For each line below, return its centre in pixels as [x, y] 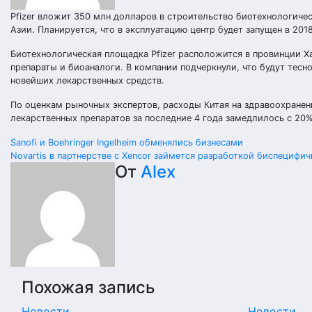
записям [56, 201]
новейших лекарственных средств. [87, 80]
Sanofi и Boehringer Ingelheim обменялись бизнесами [127, 142]
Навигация [69, 148]
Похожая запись [88, 287]
